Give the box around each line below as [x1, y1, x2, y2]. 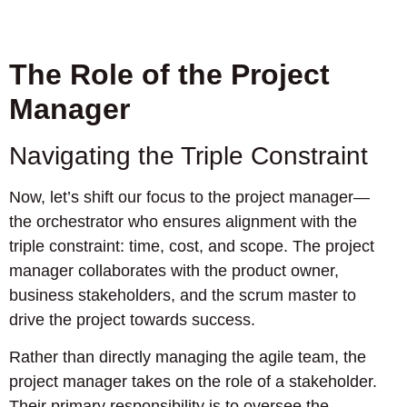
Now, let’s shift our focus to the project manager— [9, 187, 370, 206]
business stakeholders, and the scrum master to [9, 285, 356, 304]
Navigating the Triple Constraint [9, 141, 368, 170]
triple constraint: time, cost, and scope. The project [9, 236, 374, 255]
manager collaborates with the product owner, [9, 261, 339, 280]
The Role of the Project [9, 57, 330, 91]
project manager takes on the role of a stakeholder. [9, 372, 377, 391]
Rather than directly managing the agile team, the [9, 347, 366, 366]
